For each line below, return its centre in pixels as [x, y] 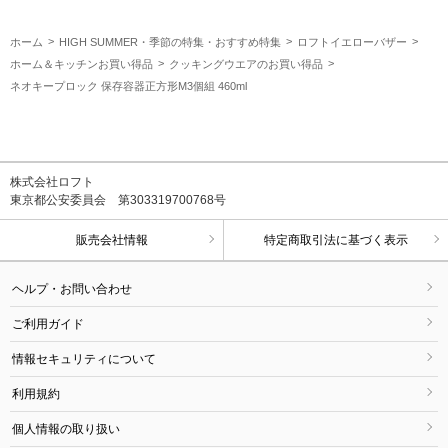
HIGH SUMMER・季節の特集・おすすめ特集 [170, 41]
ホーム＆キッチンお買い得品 [81, 63]
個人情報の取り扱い [66, 428]
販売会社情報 [111, 239]
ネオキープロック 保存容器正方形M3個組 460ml [128, 85]
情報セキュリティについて [84, 358]
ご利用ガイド [48, 323]
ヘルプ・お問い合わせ [72, 288]
